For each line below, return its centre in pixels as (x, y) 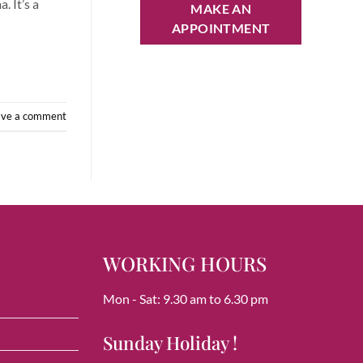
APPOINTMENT (221, 28)
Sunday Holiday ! (170, 342)
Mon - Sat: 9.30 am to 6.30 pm (186, 298)
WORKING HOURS (185, 263)
